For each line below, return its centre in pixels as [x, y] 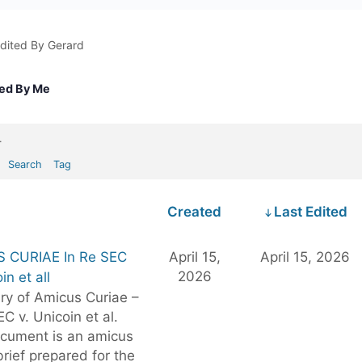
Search [25, 164]
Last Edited [310, 212]
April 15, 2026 [305, 257]
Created [194, 212]
